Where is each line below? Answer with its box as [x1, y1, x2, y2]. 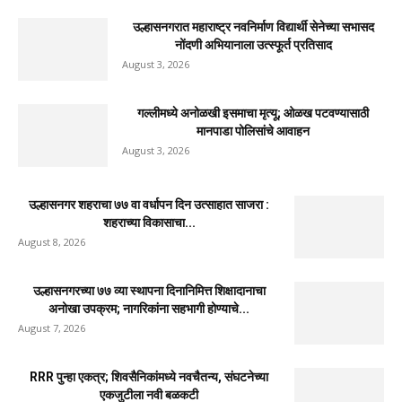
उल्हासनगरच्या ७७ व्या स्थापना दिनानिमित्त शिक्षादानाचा [32, 283, 266, 298]
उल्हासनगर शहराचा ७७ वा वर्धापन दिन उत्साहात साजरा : [29, 197, 269, 212]
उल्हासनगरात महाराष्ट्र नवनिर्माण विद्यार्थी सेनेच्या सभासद [132, 19, 374, 34]
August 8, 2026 [18, 234, 85, 249]
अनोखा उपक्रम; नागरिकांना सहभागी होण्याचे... [48, 301, 249, 316]
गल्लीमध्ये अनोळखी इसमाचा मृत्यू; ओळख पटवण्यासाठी [137, 105, 369, 120]
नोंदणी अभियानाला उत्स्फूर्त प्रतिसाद [174, 37, 332, 52]
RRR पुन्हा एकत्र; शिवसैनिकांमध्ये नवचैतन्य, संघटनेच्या [30, 369, 268, 384]
